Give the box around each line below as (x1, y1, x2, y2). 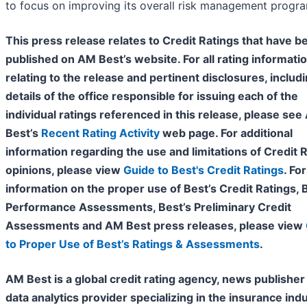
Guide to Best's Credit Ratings (123, 163, 284, 177)
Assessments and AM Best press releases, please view (5, 219, 306, 233)
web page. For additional (160, 126, 293, 140)
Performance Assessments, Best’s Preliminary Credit (5, 200, 291, 214)
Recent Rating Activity (41, 126, 160, 140)
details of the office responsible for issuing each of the (5, 89, 298, 103)
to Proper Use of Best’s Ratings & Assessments (5, 237, 260, 251)
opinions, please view (5, 163, 123, 177)
